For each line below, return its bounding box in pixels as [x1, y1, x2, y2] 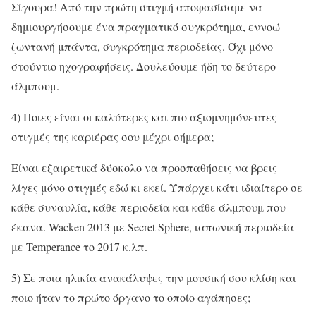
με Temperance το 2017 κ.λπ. [11, 238, 147, 254]
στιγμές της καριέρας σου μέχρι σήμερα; [11, 128, 214, 144]
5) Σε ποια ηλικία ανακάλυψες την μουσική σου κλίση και [11, 269, 296, 285]
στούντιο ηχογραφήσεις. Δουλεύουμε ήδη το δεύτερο [11, 58, 276, 73]
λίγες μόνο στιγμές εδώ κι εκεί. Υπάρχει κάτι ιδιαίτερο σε [11, 179, 303, 195]
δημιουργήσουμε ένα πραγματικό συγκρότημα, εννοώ [11, 18, 280, 34]
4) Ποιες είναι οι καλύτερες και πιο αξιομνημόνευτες [11, 109, 276, 124]
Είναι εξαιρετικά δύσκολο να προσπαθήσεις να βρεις [11, 159, 277, 175]
